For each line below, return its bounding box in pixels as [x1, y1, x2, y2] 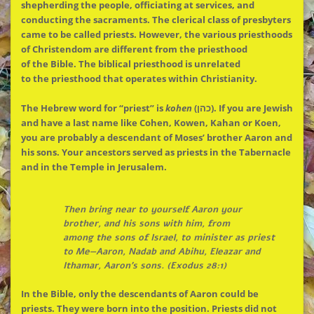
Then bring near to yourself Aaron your [62, 203, 242, 217]
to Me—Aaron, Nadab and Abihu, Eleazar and [62, 245, 261, 259]
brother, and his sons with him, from [62, 217, 230, 231]
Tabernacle [236, 145, 291, 158]
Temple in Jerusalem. [67, 160, 167, 173]
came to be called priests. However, [20, 27, 184, 41]
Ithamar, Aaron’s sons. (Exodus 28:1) [62, 259, 226, 273]
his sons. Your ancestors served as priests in [20, 145, 221, 158]
